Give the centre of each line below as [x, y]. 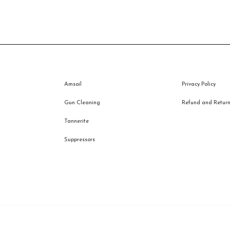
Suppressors [79, 140]
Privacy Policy [198, 85]
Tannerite [76, 122]
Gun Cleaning [82, 103]
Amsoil [73, 85]
